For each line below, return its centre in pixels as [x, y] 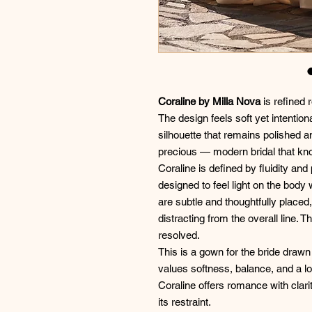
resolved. [179, 235]
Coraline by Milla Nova [209, 101]
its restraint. [185, 302]
